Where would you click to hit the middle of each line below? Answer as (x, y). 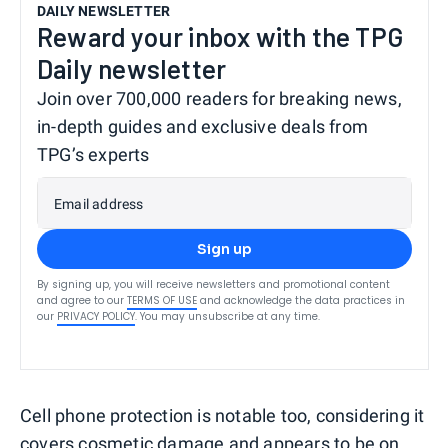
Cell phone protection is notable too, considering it (222, 415)
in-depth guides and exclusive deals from (203, 126)
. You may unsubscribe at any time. (227, 316)
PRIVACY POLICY (96, 316)
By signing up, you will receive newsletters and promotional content (213, 284)
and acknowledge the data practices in (302, 300)
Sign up (224, 248)
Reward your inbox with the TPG (220, 36)
